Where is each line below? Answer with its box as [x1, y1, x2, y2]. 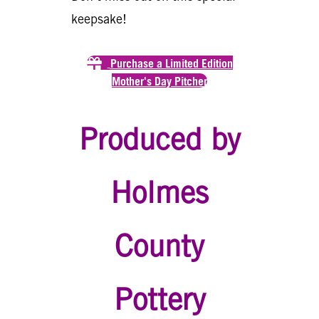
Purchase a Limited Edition [110, 56, 233, 71]
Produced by [78, 120, 241, 156]
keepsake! [71, 11, 127, 26]
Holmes [110, 174, 209, 209]
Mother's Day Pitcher [112, 74, 207, 89]
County [115, 227, 204, 263]
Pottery [113, 281, 206, 316]
